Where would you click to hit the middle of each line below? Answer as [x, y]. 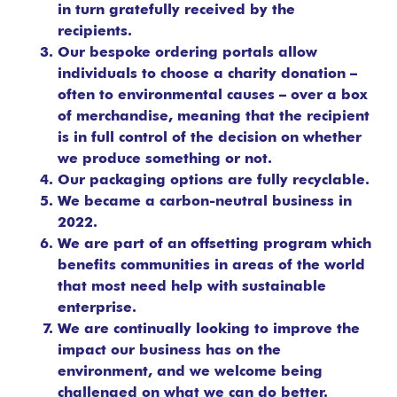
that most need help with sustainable [192, 288]
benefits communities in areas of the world [211, 266]
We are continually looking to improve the [209, 330]
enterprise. [97, 309]
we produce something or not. [165, 160]
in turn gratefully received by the [176, 11]
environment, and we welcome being [190, 373]
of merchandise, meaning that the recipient [214, 117]
